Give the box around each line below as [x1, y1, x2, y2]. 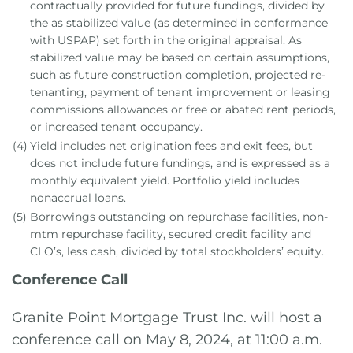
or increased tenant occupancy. [30, 120, 203, 134]
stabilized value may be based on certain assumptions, [30, 50, 329, 65]
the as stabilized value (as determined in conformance [30, 16, 328, 30]
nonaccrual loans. [30, 191, 126, 205]
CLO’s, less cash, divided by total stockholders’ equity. [30, 244, 324, 258]
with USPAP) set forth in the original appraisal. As [30, 33, 302, 47]
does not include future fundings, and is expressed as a [30, 156, 330, 170]
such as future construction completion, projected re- [30, 68, 325, 82]
